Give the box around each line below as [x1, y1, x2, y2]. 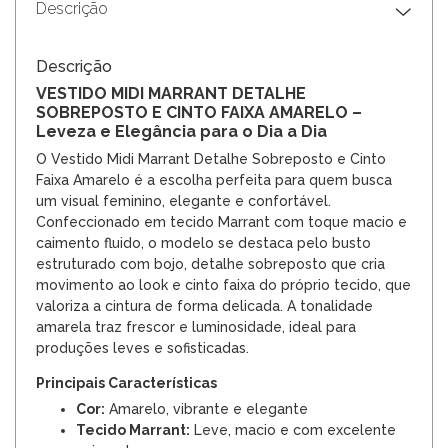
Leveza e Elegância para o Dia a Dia [36, 121, 327, 141]
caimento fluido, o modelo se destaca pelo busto [36, 234, 371, 251]
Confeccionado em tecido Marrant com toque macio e [36, 213, 407, 230]
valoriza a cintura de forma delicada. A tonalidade [36, 297, 373, 314]
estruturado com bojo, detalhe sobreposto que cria [36, 255, 385, 272]
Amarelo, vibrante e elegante [105, 400, 308, 417]
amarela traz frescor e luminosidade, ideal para [36, 318, 356, 335]
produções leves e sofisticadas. [36, 339, 249, 356]
